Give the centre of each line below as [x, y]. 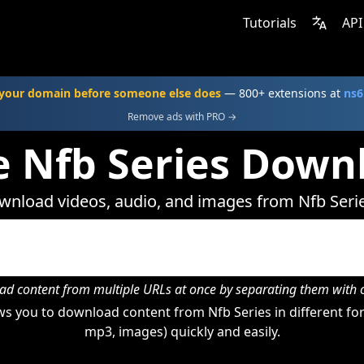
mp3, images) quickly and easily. [182, 331]
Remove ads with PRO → [182, 117]
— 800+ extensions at [282, 93]
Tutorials [270, 23]
